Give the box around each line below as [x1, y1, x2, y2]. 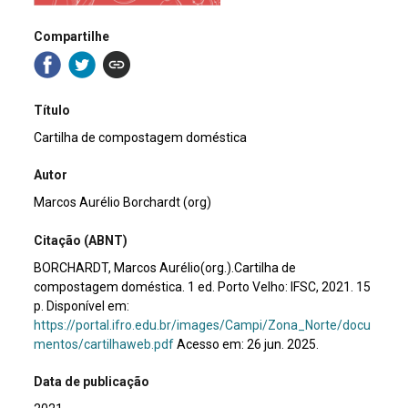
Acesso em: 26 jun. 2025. [174, 336, 320, 352]
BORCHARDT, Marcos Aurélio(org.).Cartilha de [34, 260, 297, 275]
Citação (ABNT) [34, 232, 128, 248]
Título [34, 102, 71, 117]
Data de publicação [34, 373, 150, 389]
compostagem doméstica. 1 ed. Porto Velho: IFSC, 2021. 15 [34, 279, 372, 294]
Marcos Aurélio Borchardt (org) [34, 195, 212, 210]
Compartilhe [34, 29, 110, 45]
